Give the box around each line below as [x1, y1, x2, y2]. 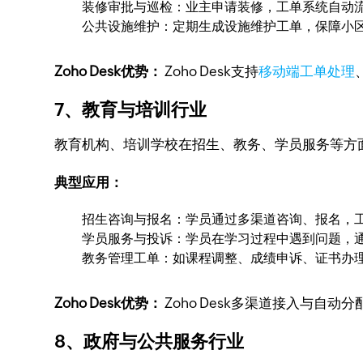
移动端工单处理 [258, 63, 356, 79]
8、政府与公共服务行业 [54, 331, 245, 352]
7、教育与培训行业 [54, 100, 207, 120]
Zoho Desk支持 [162, 63, 259, 79]
